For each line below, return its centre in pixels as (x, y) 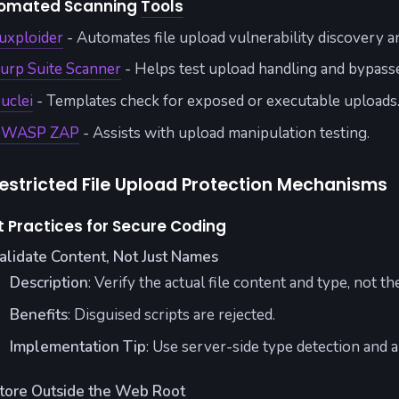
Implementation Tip (77, 346)
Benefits (38, 315)
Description (49, 283)
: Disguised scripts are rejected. (171, 315)
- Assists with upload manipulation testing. (224, 133)
